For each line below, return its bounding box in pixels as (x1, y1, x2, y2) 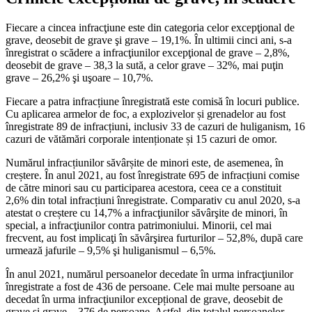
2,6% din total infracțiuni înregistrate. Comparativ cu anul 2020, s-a (6, 194, 300, 206)
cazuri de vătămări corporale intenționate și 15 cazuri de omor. (6, 132, 277, 145)
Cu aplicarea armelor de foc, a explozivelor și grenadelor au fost (6, 107, 286, 120)
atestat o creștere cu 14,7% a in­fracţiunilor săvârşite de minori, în (6, 206, 288, 219)
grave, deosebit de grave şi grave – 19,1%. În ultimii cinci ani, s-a (6, 33, 292, 46)
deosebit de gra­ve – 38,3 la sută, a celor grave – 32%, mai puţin (6, 58, 283, 71)
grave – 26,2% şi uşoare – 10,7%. (6, 71, 153, 84)
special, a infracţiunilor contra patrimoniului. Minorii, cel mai (6, 219, 272, 231)
